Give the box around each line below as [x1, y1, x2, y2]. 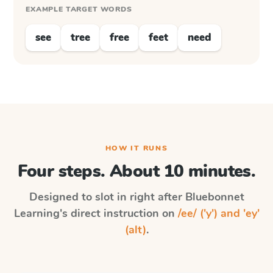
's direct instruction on [59, 206, 178, 221]
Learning [13, 206, 60, 221]
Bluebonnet [185, 190, 244, 204]
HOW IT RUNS [105, 143, 168, 153]
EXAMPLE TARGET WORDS [26, 4, 132, 14]
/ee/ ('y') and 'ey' [177, 206, 260, 221]
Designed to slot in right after [29, 190, 185, 204]
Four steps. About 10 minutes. [17, 160, 256, 183]
